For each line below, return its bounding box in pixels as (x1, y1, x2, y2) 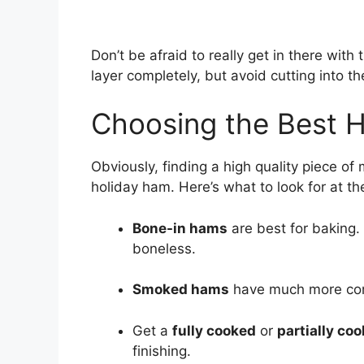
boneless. (132, 240, 196, 257)
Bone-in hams (132, 219, 227, 236)
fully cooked (172, 322, 256, 339)
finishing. (132, 342, 191, 359)
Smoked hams (132, 281, 229, 298)
